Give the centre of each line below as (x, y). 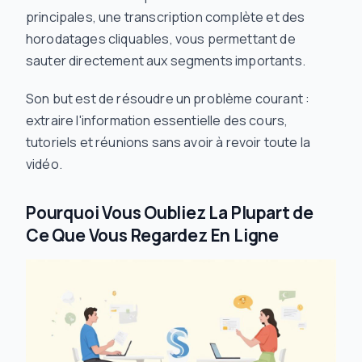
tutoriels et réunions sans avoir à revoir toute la (168, 142)
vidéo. (44, 164)
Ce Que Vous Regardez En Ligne (152, 235)
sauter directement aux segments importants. (166, 61)
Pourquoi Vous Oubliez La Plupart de (170, 213)
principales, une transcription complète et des (166, 17)
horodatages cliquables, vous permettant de (161, 39)
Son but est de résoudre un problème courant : (168, 99)
